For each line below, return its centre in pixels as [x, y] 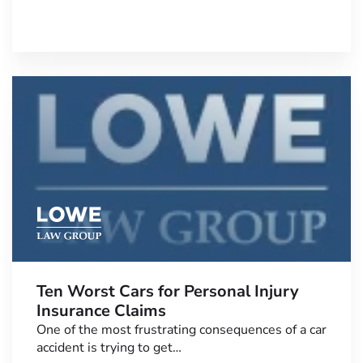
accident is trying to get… [109, 348]
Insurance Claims [101, 311]
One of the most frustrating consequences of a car [181, 330]
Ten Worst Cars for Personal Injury [168, 292]
